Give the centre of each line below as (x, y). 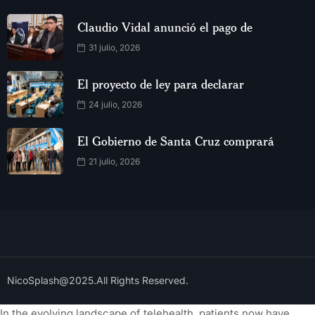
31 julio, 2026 (113, 47)
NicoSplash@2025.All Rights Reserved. (98, 281)
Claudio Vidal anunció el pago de (165, 26)
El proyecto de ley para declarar (161, 83)
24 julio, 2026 (114, 104)
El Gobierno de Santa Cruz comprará (176, 140)
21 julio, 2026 (113, 161)
